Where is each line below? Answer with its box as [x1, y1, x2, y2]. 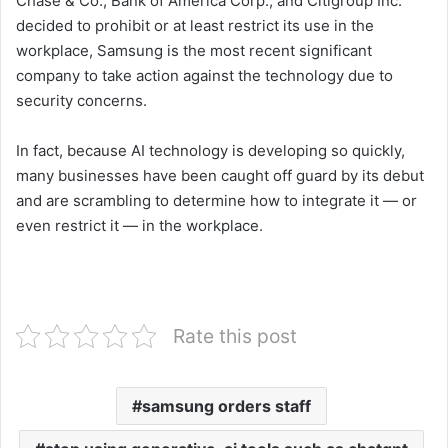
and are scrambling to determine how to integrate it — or [16, 191, 417, 211]
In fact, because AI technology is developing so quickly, [16, 141, 405, 161]
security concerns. [16, 91, 147, 111]
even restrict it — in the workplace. [16, 216, 263, 236]
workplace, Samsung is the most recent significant [16, 41, 372, 61]
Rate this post [173, 324, 297, 349]
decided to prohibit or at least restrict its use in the [16, 16, 374, 36]
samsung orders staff [142, 396, 311, 417]
